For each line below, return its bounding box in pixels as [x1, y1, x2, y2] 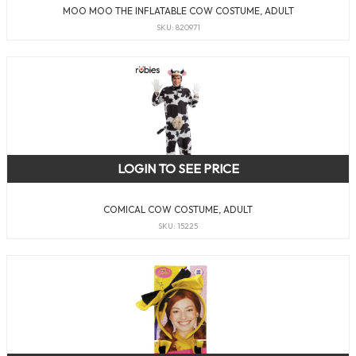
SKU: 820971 [156, 22, 200, 33]
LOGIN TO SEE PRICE [117, 161, 239, 177]
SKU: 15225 [158, 221, 198, 232]
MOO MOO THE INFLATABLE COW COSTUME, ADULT [62, 4, 294, 17]
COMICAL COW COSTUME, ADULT [103, 203, 253, 215]
